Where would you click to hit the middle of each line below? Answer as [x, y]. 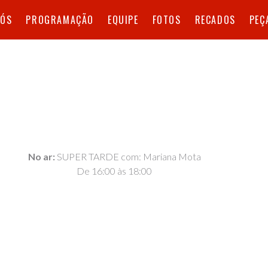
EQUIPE [123, 20]
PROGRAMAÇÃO [60, 20]
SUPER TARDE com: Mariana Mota [128, 157]
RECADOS [215, 20]
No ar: [41, 157]
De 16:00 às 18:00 [115, 171]
